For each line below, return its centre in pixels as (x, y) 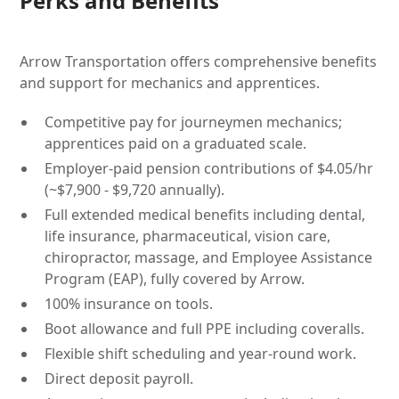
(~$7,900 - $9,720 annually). (135, 190)
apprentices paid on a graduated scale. (176, 143)
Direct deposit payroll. (119, 379)
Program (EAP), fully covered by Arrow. (175, 279)
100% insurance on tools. (129, 304)
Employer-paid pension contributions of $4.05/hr (209, 168)
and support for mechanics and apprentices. (170, 83)
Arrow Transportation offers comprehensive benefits (199, 61)
